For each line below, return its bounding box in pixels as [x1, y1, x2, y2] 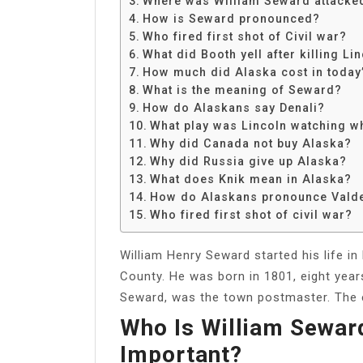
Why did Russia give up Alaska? [149, 154, 347, 168]
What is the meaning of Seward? [142, 83, 342, 96]
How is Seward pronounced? [142, 11, 320, 25]
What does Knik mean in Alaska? [149, 172, 352, 186]
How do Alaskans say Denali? [142, 100, 325, 114]
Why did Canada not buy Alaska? [149, 136, 352, 150]
